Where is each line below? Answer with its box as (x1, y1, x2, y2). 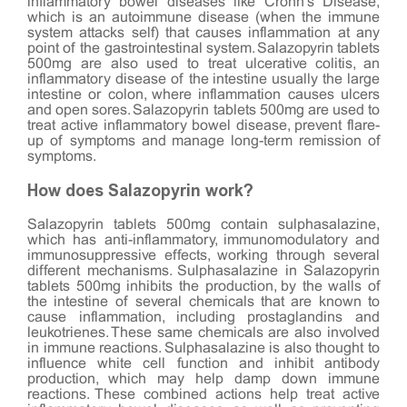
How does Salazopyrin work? (27, 180, 253, 201)
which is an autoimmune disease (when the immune (27, 10, 380, 25)
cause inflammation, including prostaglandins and (27, 310, 380, 324)
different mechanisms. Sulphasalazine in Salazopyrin (27, 263, 380, 278)
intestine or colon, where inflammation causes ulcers (27, 87, 380, 102)
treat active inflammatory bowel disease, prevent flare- (27, 118, 380, 133)
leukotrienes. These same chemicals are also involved (27, 325, 380, 340)
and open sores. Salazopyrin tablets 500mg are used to (27, 103, 380, 117)
